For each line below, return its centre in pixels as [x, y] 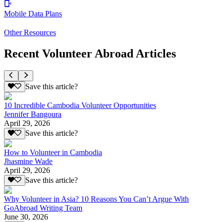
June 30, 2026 [26, 217]
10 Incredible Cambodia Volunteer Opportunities [80, 106]
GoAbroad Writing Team [43, 208]
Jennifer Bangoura [33, 114]
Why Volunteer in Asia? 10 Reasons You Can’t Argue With [96, 199]
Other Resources [30, 32]
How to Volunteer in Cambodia [53, 152]
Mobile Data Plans [33, 13]
